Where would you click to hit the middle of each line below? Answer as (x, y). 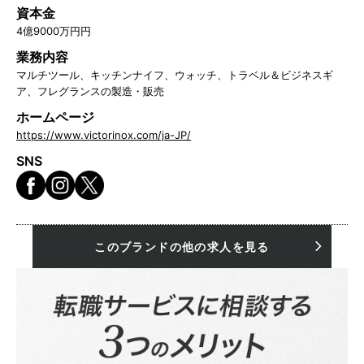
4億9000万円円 (54, 30)
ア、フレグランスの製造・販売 (90, 91)
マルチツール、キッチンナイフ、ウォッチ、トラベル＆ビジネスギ (175, 74)
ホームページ (55, 117)
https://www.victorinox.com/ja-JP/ (104, 134)
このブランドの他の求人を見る (182, 246)
